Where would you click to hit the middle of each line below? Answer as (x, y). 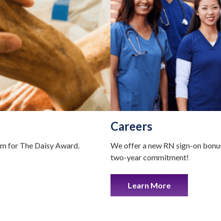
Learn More (149, 185)
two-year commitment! (150, 157)
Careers (131, 126)
